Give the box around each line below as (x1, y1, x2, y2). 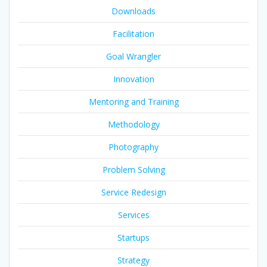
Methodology (107, 118, 160, 130)
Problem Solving (102, 163, 165, 175)
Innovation (113, 73, 154, 85)
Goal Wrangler (106, 50, 161, 62)
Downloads (111, 5, 156, 17)
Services (117, 209, 150, 221)
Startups (117, 231, 150, 243)
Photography (108, 141, 159, 153)
